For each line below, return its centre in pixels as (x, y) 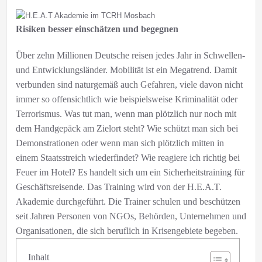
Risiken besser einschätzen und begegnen (97, 29)
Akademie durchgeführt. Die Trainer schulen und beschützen (128, 201)
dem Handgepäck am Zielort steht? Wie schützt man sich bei (127, 128)
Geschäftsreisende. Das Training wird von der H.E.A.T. (118, 187)
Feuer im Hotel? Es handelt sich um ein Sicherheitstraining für (130, 172)
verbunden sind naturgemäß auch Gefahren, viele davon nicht (129, 84)
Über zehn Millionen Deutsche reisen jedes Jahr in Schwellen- (130, 55)
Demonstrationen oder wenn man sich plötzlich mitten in (120, 143)
